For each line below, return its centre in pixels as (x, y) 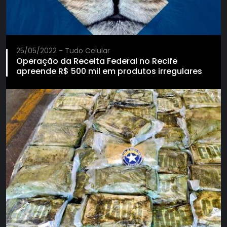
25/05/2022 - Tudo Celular (63, 51)
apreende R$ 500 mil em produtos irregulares (109, 71)
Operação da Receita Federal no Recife (97, 61)
